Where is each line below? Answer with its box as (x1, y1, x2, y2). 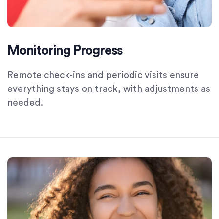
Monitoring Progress (7, 44, 123, 58)
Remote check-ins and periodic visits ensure (7, 71, 199, 81)
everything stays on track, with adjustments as (7, 85, 210, 94)
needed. (7, 98, 43, 108)
